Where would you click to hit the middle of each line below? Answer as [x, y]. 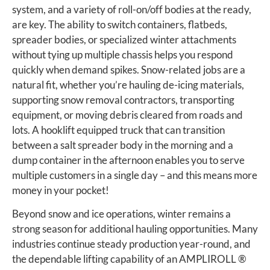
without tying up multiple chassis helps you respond [123, 55]
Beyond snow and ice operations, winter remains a [121, 214]
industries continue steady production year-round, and [131, 244]
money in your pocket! [61, 190]
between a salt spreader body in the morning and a [123, 145]
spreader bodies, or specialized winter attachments [124, 40]
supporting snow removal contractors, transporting [123, 100]
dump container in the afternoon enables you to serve [128, 160]
